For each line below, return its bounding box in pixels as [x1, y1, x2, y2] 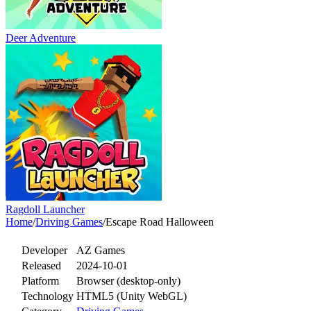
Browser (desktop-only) [76, 274, 180, 287]
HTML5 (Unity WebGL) [76, 289, 187, 302]
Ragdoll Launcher [6, 203, 85, 215]
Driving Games [35, 215, 103, 228]
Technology [22, 289, 74, 302]
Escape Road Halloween [106, 215, 214, 228]
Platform [22, 274, 59, 287]
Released [22, 259, 61, 271]
